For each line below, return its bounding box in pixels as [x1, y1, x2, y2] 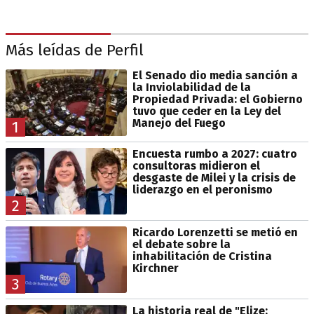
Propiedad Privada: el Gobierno [132, 93, 303, 107]
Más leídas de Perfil [6, 40, 144, 60]
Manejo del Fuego [132, 116, 226, 130]
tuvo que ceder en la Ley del [132, 104, 281, 118]
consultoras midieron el [132, 159, 260, 173]
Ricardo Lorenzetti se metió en [132, 226, 298, 240]
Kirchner [132, 261, 179, 275]
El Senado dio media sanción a [132, 69, 298, 83]
